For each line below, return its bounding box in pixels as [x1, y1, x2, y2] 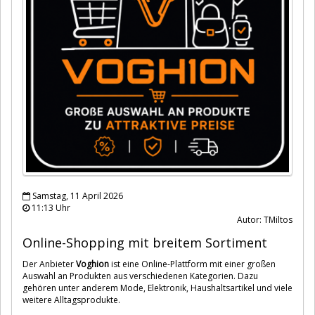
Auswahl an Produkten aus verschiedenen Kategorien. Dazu [22, 269, 258, 282]
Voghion [76, 257, 109, 270]
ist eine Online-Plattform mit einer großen [109, 257, 276, 270]
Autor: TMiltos [237, 213, 292, 226]
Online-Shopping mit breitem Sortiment [22, 233, 267, 251]
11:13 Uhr [30, 201, 70, 214]
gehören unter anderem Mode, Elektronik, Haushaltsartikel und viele [22, 281, 292, 294]
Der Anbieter [22, 257, 76, 270]
